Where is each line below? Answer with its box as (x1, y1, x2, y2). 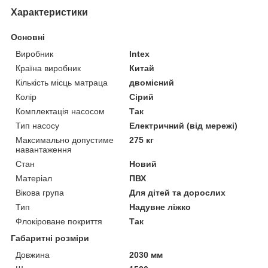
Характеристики (11, 7, 88, 17)
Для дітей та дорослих (129, 187, 226, 197)
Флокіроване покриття (16, 216, 102, 226)
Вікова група (16, 187, 64, 197)
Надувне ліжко (129, 202, 191, 212)
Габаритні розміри (11, 233, 89, 243)
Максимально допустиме (16, 135, 114, 145)
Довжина (16, 249, 50, 260)
